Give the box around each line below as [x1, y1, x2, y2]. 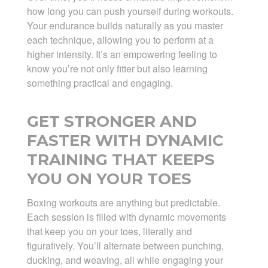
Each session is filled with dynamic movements [26, 210, 226, 224]
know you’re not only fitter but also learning [26, 62, 208, 76]
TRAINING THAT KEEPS [26, 150, 215, 170]
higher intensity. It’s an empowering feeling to [26, 47, 217, 62]
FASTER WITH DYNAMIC [26, 131, 224, 151]
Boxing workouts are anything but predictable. [26, 196, 220, 210]
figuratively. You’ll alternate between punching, [26, 239, 224, 253]
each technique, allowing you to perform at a [26, 33, 214, 47]
